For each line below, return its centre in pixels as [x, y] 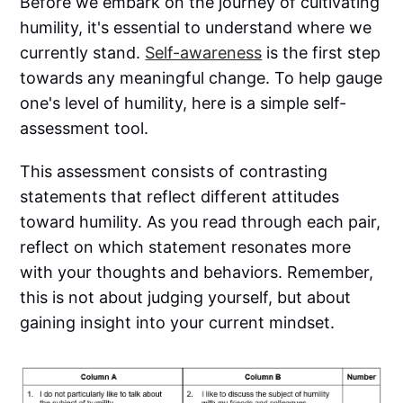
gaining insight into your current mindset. [178, 322]
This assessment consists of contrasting [174, 171]
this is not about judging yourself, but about [186, 297]
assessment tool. [85, 128]
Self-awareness [204, 52]
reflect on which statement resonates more [186, 246]
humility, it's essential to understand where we [196, 27]
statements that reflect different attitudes [180, 196]
